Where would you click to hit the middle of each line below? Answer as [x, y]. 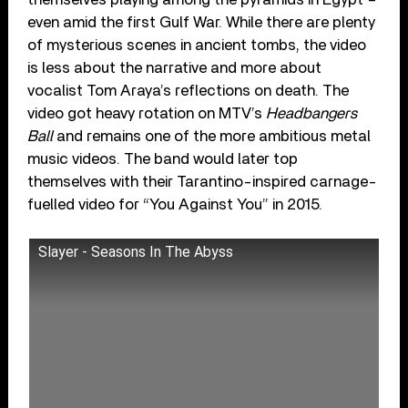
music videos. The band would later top [163, 159]
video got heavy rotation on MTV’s [147, 114]
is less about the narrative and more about [175, 68]
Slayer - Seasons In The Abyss [136, 252]
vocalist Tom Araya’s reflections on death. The [189, 91]
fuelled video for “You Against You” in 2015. [175, 205]
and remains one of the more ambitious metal [212, 137]
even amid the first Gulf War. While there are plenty [202, 23]
